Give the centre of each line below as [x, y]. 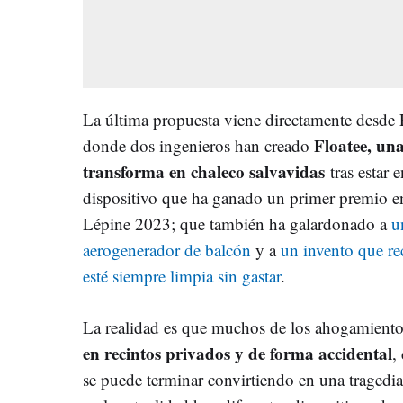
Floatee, [343, 145]
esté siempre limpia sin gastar [182, 275]
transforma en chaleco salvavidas [204, 171]
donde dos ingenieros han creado [198, 145]
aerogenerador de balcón [167, 249]
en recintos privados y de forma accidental [237, 353]
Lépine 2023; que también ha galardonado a [237, 223]
